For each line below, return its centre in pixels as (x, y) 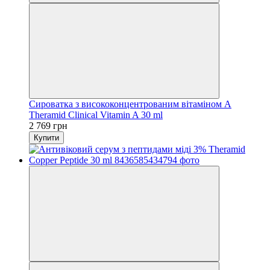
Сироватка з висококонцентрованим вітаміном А (130, 104)
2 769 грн (48, 125)
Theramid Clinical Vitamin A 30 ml (96, 115)
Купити (46, 137)
